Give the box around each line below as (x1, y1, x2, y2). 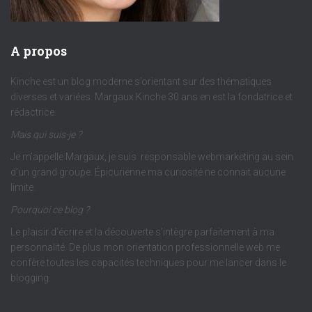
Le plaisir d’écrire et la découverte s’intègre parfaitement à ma (10, 226, 274, 237)
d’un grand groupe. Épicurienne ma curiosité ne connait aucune (10, 166, 286, 178)
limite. (10, 182, 36, 193)
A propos (10, 42, 67, 59)
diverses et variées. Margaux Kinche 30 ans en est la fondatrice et (10, 91, 292, 102)
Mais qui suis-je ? (10, 129, 81, 140)
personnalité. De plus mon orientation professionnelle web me (10, 242, 280, 253)
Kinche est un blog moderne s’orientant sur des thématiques (10, 76, 272, 87)
